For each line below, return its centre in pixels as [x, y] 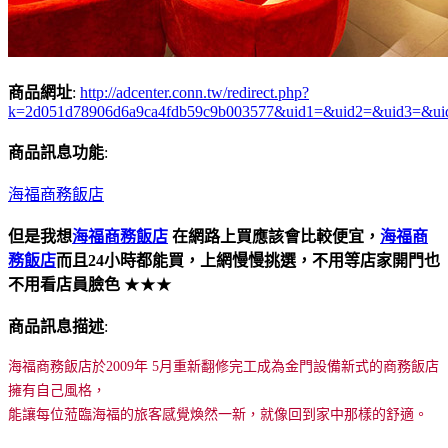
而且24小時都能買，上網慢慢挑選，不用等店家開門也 [248, 260]
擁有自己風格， [57, 390]
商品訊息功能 [56, 152]
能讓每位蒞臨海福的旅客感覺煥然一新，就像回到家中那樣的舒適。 [218, 414]
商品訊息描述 [56, 326]
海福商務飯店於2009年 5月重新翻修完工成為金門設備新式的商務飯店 [223, 366]
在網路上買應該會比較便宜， [274, 236]
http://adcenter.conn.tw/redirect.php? [194, 92]
